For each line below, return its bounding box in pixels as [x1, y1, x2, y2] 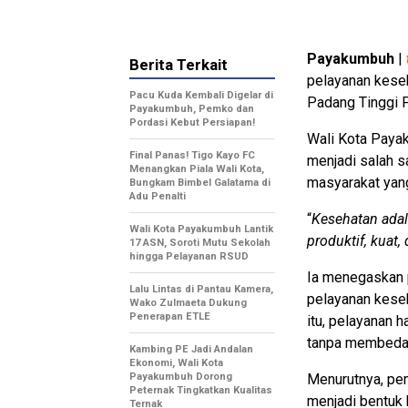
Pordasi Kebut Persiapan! [129, 117, 255, 129]
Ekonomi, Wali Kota [129, 357, 223, 370]
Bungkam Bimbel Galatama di [129, 177, 270, 189]
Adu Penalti [129, 190, 186, 203]
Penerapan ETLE [129, 311, 210, 323]
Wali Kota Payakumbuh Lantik [129, 223, 273, 236]
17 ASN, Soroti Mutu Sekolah [129, 237, 270, 250]
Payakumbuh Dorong [129, 371, 232, 383]
